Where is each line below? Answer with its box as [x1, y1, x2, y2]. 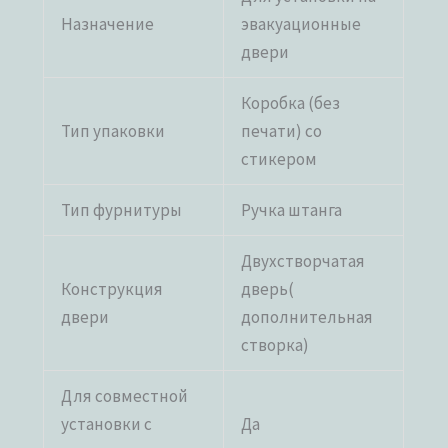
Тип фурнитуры [61, 198, 183, 221]
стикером [241, 147, 318, 170]
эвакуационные [241, 12, 362, 35]
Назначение [61, 12, 155, 35]
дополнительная [241, 305, 374, 328]
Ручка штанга [241, 198, 343, 221]
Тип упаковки [61, 119, 166, 142]
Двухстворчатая [241, 249, 366, 272]
